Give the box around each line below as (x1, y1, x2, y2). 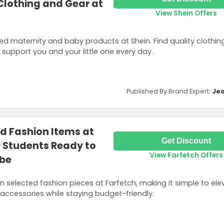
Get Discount (161, 136, 211, 145)
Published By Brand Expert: (126, 86, 212, 95)
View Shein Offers (155, 8, 217, 18)
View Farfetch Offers (149, 150, 223, 160)
